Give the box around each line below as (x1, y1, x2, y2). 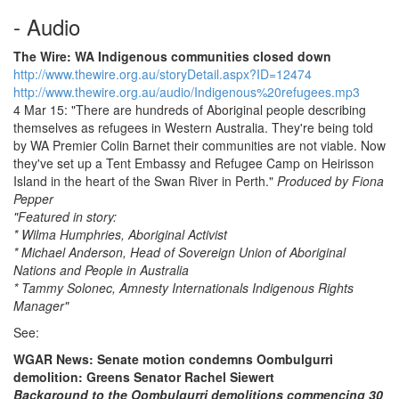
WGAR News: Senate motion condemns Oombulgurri (13, 350, 333, 368)
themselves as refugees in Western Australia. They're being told (13, 118, 373, 136)
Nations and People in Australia (13, 261, 189, 279)
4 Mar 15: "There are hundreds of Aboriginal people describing (13, 101, 366, 118)
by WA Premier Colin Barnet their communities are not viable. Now (13, 136, 386, 154)
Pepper (13, 190, 53, 208)
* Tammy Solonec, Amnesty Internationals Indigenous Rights (13, 279, 354, 297)
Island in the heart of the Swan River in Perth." (13, 172, 277, 190)
